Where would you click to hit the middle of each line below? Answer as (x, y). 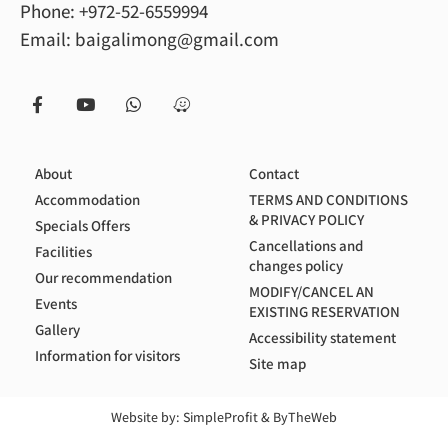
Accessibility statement (322, 338)
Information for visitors (107, 356)
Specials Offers (82, 226)
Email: (47, 38)
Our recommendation (103, 278)
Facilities (63, 252)
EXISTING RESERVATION (324, 312)
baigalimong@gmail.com (177, 38)
